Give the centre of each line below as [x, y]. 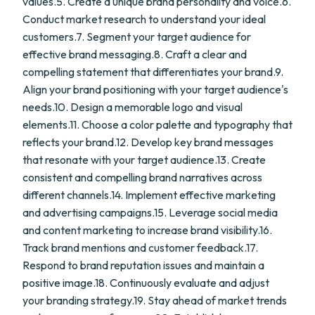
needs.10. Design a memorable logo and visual [133, 107]
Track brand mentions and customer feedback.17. [140, 247]
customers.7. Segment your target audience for [137, 37]
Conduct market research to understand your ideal [144, 19]
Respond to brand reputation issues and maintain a [143, 265]
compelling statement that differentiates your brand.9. [153, 72]
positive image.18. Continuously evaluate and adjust [146, 283]
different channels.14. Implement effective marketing [149, 195]
